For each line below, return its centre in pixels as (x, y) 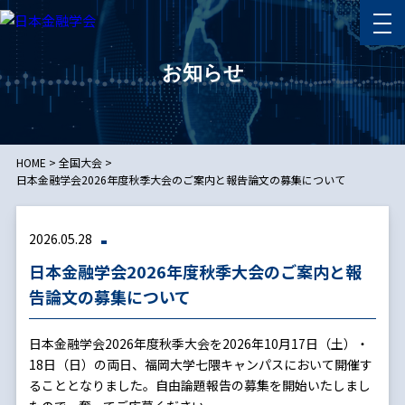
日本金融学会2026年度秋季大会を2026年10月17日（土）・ (198, 344)
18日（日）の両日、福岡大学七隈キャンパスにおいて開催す (200, 364)
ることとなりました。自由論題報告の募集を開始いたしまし (199, 385)
